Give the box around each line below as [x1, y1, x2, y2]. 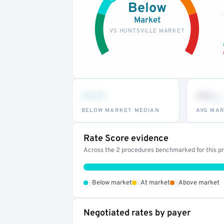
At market [140, 178, 170, 187]
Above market [178, 178, 219, 187]
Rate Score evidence [83, 132, 168, 144]
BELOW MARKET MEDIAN [81, 106, 159, 114]
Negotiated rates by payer [83, 207, 190, 219]
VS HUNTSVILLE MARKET [109, 27, 184, 34]
